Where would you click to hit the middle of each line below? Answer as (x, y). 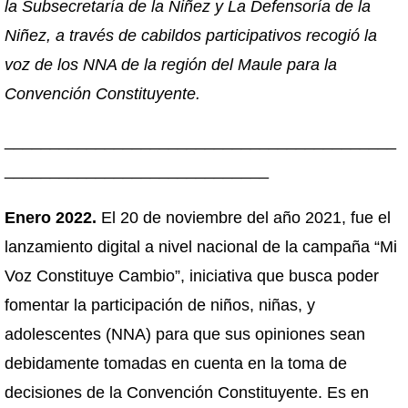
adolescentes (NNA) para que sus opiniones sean (185, 334)
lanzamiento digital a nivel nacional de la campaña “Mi (201, 247)
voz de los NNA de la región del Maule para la (171, 65)
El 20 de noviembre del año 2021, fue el (244, 218)
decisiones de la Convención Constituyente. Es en (187, 393)
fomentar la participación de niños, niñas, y (160, 305)
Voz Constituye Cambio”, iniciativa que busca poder (192, 276)
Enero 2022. (51, 218)
